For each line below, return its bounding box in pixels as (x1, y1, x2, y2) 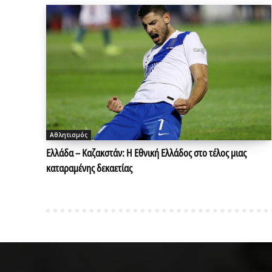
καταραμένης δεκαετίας (46, 161, 132, 175)
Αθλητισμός (50, 130, 87, 139)
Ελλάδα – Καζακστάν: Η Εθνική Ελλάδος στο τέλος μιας (46, 146, 246, 160)
